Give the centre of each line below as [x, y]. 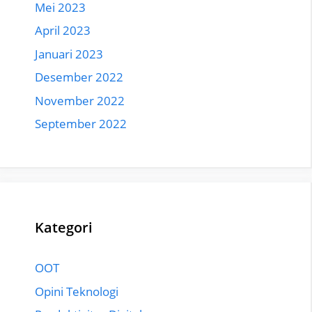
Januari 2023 [69, 54]
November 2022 [80, 100]
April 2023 [63, 30]
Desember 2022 [79, 77]
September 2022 [81, 124]
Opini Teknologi [77, 291]
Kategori [64, 227]
